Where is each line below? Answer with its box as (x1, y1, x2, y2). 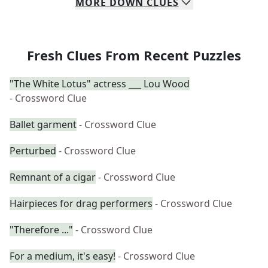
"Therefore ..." (10, 223, 73, 236)
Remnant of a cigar (10, 170, 96, 184)
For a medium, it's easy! (10, 249, 115, 263)
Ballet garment (10, 118, 77, 131)
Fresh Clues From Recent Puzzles (27, 46, 241, 64)
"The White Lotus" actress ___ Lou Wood (10, 77, 190, 90)
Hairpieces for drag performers (10, 197, 153, 210)
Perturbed (10, 144, 56, 157)
